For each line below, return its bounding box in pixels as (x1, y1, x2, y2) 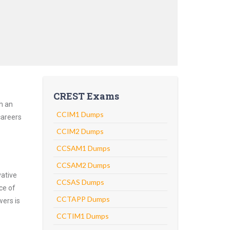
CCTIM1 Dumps (56, 212, 109, 220)
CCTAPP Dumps (56, 195, 110, 203)
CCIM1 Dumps (56, 110, 104, 119)
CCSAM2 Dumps (56, 161, 110, 169)
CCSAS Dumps (56, 178, 104, 186)
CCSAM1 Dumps (56, 144, 110, 152)
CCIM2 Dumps (56, 127, 104, 136)
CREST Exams (53, 90, 119, 102)
